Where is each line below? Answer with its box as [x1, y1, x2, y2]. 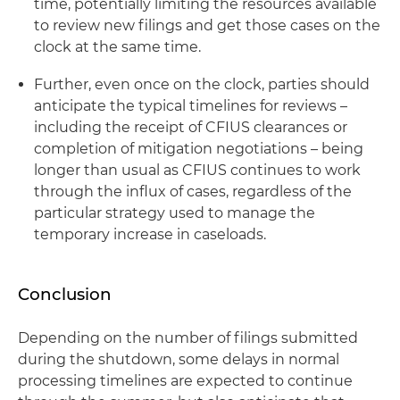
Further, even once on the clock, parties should [34, 75, 370, 93]
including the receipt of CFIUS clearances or [34, 118, 347, 136]
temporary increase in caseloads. [34, 225, 266, 243]
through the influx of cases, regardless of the [34, 182, 352, 200]
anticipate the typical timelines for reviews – [34, 96, 347, 114]
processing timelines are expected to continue [18, 371, 353, 389]
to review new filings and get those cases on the [34, 16, 380, 34]
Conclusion [18, 283, 112, 304]
